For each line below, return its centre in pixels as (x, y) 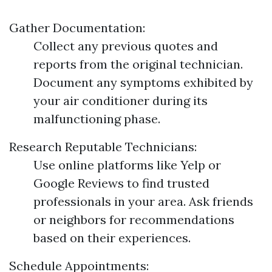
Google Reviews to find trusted (121, 183)
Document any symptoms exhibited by (143, 83)
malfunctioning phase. (97, 119)
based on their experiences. (112, 238)
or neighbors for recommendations (134, 220)
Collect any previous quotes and (126, 46)
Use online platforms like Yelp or (127, 165)
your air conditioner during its (121, 101)
